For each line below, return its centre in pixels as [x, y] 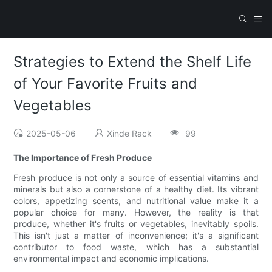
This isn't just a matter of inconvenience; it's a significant [136, 236]
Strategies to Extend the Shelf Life [133, 62]
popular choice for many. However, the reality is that [136, 212]
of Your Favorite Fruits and [106, 84]
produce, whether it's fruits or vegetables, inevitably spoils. [136, 224]
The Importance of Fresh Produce [83, 158]
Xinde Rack [130, 134]
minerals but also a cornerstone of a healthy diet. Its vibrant [136, 189]
